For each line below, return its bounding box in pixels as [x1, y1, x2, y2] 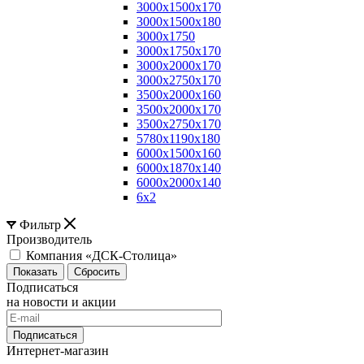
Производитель [6, 232, 92, 246]
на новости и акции [6, 294, 116, 309]
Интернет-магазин [6, 343, 109, 357]
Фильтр [19, 217, 61, 232]
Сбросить [74, 265, 120, 278]
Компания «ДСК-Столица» [26, 248, 177, 262]
